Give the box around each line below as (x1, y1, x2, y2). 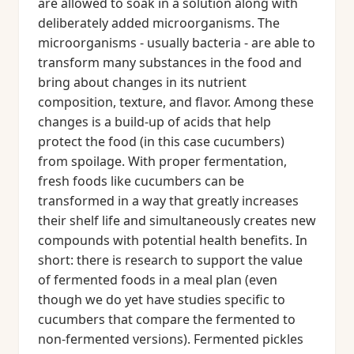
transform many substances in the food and (38, 54, 302, 71)
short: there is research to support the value (38, 251, 303, 269)
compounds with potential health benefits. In (38, 232, 307, 249)
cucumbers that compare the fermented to (38, 311, 296, 328)
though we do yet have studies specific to (38, 291, 285, 308)
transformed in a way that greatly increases (38, 192, 299, 209)
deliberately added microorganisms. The (38, 14, 280, 32)
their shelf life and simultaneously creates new (38, 212, 316, 229)
